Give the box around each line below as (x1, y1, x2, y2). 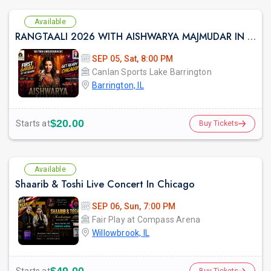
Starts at (16, 119, 50, 129)
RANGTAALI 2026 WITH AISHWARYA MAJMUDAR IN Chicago (247, 29, 256, 44)
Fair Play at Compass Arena (92, 214, 201, 224)
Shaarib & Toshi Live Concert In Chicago (15, 177, 195, 191)
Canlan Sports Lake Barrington (92, 67, 212, 77)
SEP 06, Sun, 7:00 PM (92, 201, 175, 211)
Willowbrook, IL (92, 227, 149, 238)
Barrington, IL (92, 80, 144, 90)
